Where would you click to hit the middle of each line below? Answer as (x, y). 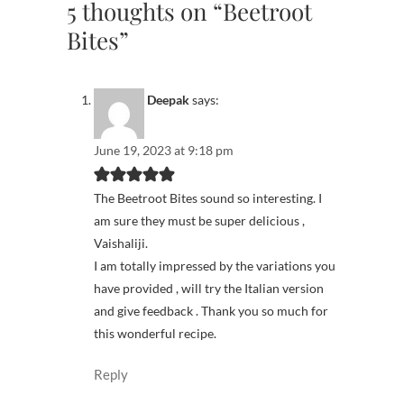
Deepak (168, 99)
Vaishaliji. (121, 243)
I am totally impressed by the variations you (215, 265)
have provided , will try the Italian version (209, 288)
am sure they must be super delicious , (199, 220)
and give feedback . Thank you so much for (211, 310)
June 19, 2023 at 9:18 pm (164, 150)
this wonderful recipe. (155, 333)
